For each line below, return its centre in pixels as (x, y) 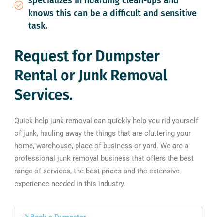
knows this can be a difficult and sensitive (112, 13)
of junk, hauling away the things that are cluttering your (103, 133)
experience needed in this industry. (70, 184)
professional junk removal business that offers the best (104, 158)
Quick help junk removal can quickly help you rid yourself (106, 121)
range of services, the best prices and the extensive (97, 171)
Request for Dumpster (87, 56)
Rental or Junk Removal (91, 76)
